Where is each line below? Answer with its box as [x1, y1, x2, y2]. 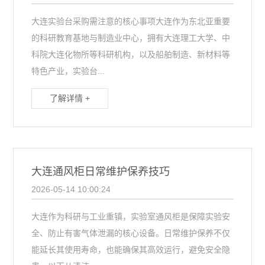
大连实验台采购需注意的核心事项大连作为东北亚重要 [31, 17, 231, 26]
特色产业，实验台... [31, 66, 105, 76]
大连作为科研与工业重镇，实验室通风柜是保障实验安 [31, 212, 231, 221]
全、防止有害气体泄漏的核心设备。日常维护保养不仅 [31, 228, 231, 238]
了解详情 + [50, 93, 91, 103]
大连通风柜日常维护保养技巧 [31, 166, 170, 177]
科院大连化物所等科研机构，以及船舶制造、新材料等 [31, 50, 231, 59]
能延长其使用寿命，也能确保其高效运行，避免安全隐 [31, 245, 231, 254]
